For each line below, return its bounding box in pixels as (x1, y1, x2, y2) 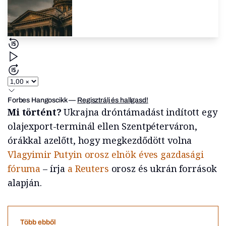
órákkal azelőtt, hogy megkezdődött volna (8, 134, 192, 147)
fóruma (8, 162, 43, 175)
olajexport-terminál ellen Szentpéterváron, (8, 120, 197, 133)
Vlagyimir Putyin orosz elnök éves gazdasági (8, 148, 204, 161)
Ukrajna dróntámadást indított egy (61, 106, 217, 119)
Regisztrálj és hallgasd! (77, 96, 148, 104)
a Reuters (68, 162, 111, 175)
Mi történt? (8, 106, 62, 119)
